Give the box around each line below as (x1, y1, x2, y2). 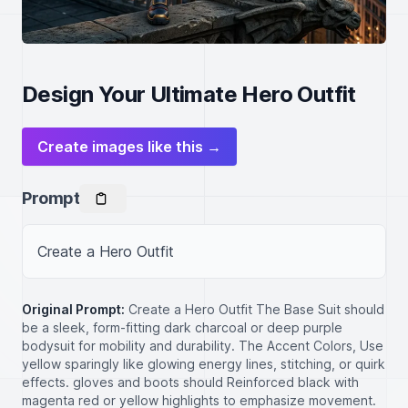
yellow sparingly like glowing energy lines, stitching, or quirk (22, 356, 385, 372)
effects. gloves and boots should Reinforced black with (22, 374, 359, 390)
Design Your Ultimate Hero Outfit (22, 81, 356, 107)
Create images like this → (37, 138, 221, 156)
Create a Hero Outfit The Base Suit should (128, 301, 384, 317)
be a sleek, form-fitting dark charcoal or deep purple (22, 320, 342, 335)
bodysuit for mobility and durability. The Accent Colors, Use (22, 338, 383, 353)
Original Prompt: (22, 301, 125, 317)
